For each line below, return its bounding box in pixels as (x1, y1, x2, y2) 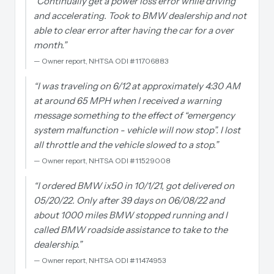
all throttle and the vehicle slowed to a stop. (34, 139, 215, 150)
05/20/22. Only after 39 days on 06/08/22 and (34, 194, 224, 206)
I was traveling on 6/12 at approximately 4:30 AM (37, 80, 240, 92)
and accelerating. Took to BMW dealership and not (34, 10, 246, 21)
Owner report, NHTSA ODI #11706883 (42, 56, 168, 65)
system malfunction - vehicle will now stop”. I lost (34, 124, 240, 136)
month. (34, 39, 63, 51)
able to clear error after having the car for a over (34, 24, 234, 36)
